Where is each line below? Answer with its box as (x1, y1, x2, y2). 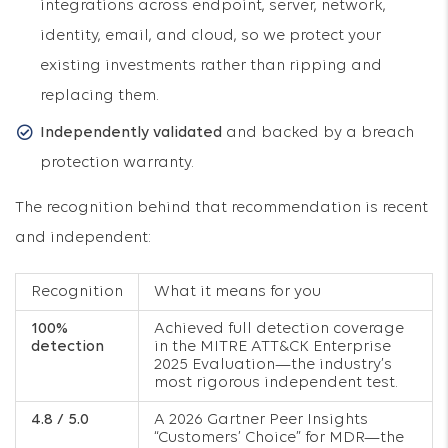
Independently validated (40, 125, 222, 141)
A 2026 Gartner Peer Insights (154, 412, 368, 428)
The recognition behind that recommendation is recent (15, 200, 428, 216)
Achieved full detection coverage (154, 321, 404, 337)
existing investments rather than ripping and (40, 58, 382, 74)
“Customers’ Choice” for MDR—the (154, 430, 404, 446)
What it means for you (154, 284, 321, 300)
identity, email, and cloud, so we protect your (40, 28, 381, 44)
